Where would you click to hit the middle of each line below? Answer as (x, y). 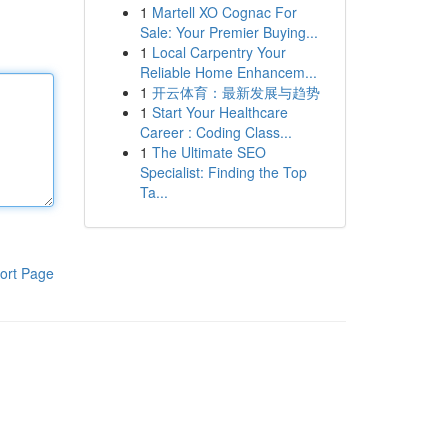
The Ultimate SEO (208, 152)
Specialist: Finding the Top (223, 172)
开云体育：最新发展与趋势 (235, 92)
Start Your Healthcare (219, 112)
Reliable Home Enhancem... (228, 72)
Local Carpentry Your (218, 52)
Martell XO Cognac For (224, 12)
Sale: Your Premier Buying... (228, 32)
